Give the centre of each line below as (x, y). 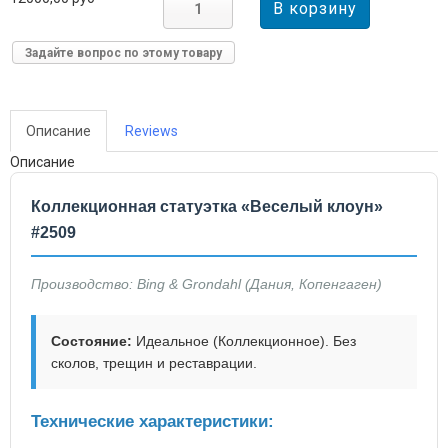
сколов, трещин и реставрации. (154, 363)
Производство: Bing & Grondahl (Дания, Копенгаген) (206, 284)
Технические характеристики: (152, 422)
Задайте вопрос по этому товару (123, 52)
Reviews (151, 130)
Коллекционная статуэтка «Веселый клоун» (207, 205)
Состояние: (91, 341)
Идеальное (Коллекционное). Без (244, 341)
